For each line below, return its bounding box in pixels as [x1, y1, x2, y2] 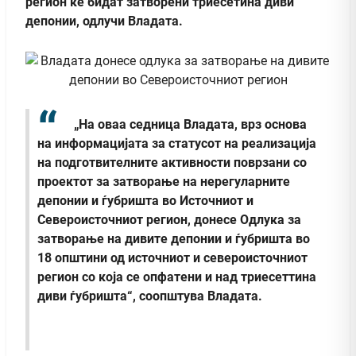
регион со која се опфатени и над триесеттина [37, 269, 316, 285]
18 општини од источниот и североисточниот [37, 250, 308, 266]
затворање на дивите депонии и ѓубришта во [37, 231, 310, 247]
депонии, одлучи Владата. [25, 13, 186, 29]
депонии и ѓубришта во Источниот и [37, 193, 253, 209]
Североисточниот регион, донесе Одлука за [37, 212, 301, 228]
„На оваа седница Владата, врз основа [74, 116, 307, 132]
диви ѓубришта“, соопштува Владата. [37, 288, 262, 304]
